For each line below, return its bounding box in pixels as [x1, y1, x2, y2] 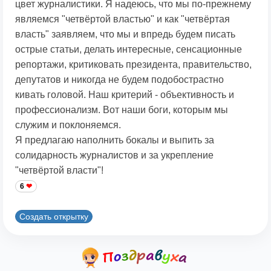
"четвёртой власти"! [15, 165, 103, 176]
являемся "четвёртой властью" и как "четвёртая [15, 14, 230, 25]
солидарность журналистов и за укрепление [15, 150, 214, 161]
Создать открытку [19, 211, 88, 221]
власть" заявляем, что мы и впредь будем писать [15, 29, 235, 40]
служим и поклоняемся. [15, 120, 121, 131]
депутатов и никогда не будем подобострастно [15, 74, 224, 85]
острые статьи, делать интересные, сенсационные [15, 44, 242, 55]
